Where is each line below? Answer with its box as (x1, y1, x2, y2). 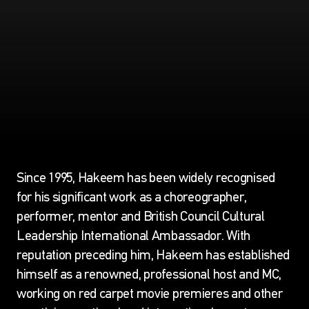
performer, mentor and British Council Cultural (17, 208, 265, 224)
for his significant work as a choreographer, (17, 188, 247, 205)
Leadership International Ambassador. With (17, 227, 251, 243)
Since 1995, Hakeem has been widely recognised (17, 169, 275, 186)
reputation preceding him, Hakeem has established (17, 246, 290, 263)
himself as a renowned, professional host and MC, (17, 266, 282, 282)
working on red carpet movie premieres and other (17, 285, 283, 301)
